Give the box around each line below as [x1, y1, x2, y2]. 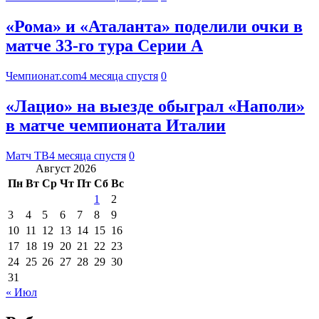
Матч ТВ [6, 149, 49, 162]
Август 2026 [36, 162, 96, 174]
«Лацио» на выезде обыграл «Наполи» [6, 96, 305, 115]
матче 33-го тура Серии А [6, 36, 203, 55]
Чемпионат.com [6, 69, 81, 82]
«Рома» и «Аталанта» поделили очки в [6, 16, 303, 36]
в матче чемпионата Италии [6, 115, 226, 135]
